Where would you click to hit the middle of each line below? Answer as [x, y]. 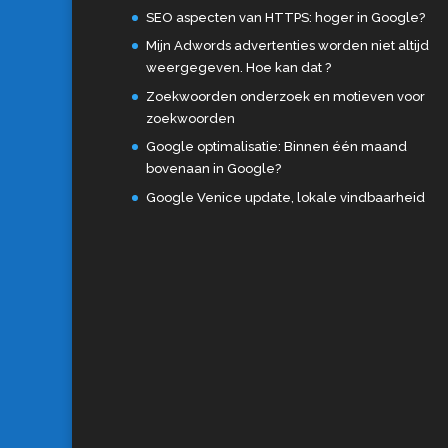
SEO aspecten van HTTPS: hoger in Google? [285, 17]
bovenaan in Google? [213, 169]
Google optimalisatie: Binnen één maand [276, 147]
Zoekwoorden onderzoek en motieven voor [285, 96]
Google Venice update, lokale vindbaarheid [285, 197]
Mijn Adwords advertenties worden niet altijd [287, 46]
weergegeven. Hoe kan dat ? [238, 68]
